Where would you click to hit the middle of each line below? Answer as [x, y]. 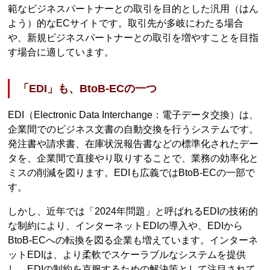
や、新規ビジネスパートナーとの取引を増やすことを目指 [133, 37]
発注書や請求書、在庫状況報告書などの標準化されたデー [133, 144]
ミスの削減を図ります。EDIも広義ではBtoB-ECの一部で [132, 173]
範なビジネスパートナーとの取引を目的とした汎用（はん [133, 8]
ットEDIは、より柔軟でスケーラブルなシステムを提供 [127, 255]
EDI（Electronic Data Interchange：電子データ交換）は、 [133, 115]
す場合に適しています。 [61, 52]
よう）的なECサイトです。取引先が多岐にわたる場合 [126, 23]
